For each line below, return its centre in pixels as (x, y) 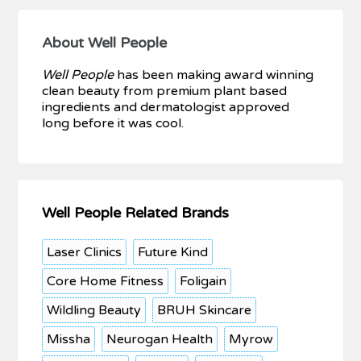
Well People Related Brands (136, 213)
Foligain (203, 281)
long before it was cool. (113, 123)
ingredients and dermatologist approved (166, 107)
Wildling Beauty (94, 310)
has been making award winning (214, 75)
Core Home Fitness (106, 281)
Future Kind (173, 252)
